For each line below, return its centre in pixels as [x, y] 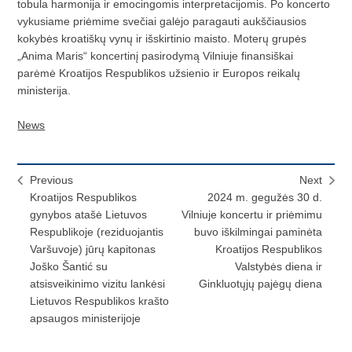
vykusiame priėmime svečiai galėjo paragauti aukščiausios [162, 21]
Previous [52, 180]
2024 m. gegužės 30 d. [264, 197]
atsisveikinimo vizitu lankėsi [98, 283]
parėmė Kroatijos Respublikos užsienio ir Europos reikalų [159, 73]
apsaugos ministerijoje [86, 318]
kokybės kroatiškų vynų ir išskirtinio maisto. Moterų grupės [162, 38]
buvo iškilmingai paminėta [258, 231]
